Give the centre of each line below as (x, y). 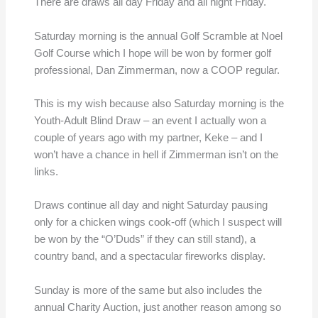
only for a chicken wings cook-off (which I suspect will (158, 223)
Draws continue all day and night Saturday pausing (150, 205)
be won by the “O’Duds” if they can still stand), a (144, 240)
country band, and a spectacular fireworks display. (149, 257)
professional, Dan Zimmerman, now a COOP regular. (157, 70)
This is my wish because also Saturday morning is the (159, 104)
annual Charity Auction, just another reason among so (157, 307)
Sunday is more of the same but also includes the (148, 290)
